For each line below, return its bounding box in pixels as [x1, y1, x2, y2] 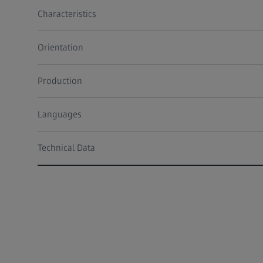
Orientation [38, 42, 83, 53]
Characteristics [38, 8, 96, 20]
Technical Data [38, 142, 95, 154]
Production [38, 75, 82, 87]
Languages [38, 109, 82, 120]
